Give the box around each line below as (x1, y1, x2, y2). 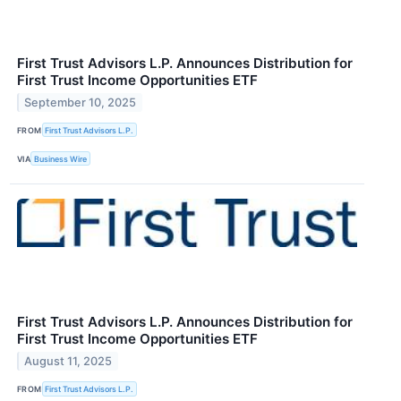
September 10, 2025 (24, 95, 137, 109)
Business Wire (34, 153, 88, 164)
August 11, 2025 (24, 354, 113, 369)
